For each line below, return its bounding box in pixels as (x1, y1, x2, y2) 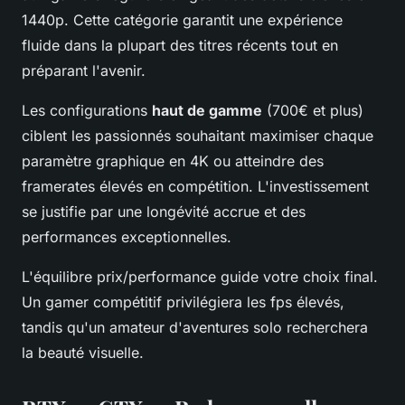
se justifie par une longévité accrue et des (22, 202, 306, 221)
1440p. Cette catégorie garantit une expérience (22, 10, 343, 29)
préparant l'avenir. (22, 61, 146, 80)
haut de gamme (152, 100, 262, 119)
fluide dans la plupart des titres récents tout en (22, 35, 338, 54)
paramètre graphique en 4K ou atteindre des (22, 151, 324, 170)
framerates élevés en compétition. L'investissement (22, 176, 369, 195)
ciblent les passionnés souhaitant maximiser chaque (22, 126, 373, 145)
